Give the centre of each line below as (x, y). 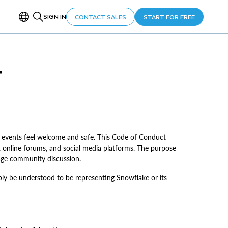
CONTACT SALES (101, 17)
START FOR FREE (169, 17)
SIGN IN (55, 16)
